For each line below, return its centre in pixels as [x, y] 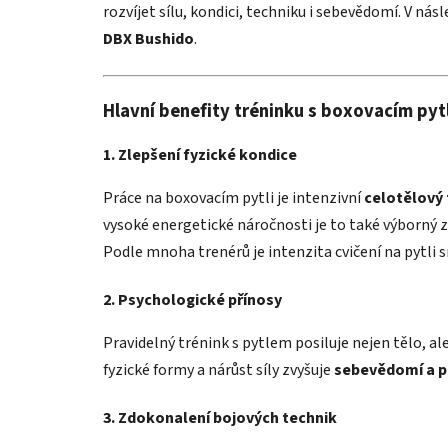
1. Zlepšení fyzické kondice [200, 154]
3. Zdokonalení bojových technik [220, 417]
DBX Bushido [148, 38]
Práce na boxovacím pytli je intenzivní [233, 197]
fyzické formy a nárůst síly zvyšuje [218, 369]
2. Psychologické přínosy [192, 299]
